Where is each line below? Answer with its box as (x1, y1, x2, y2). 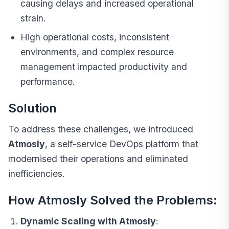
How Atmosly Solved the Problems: (8, 193, 217, 208)
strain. (20, 13, 46, 24)
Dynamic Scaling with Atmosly (20, 216, 156, 227)
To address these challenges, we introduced (8, 124, 193, 135)
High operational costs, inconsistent (20, 32, 169, 43)
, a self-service (45, 139, 109, 150)
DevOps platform (109, 139, 179, 150)
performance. (20, 76, 75, 87)
